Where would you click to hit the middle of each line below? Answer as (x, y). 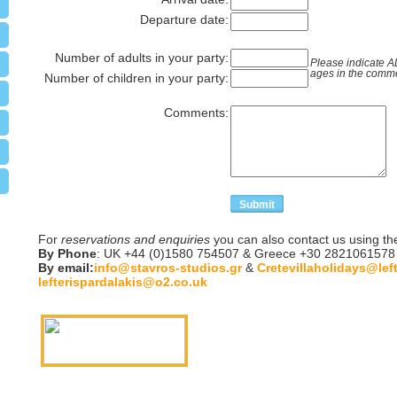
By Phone (67, 253)
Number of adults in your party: (141, 58)
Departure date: (184, 19)
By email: (66, 268)
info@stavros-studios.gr (167, 268)
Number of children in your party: (136, 78)
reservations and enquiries (135, 239)
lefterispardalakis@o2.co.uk (122, 282)
